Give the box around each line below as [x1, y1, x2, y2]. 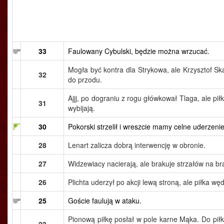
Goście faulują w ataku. [68, 195, 141, 205]
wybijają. [68, 103, 95, 113]
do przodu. [68, 74, 102, 84]
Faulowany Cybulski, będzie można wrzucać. [68, 46, 209, 56]
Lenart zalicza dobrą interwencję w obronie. [68, 140, 205, 150]
